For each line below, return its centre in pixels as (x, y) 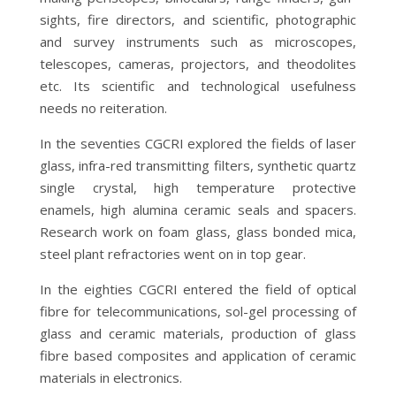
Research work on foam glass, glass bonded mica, (198, 231)
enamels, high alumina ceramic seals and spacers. (198, 209)
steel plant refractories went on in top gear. (172, 253)
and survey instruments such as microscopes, (198, 41)
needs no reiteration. (103, 107)
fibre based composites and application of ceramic (198, 355)
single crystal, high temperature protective (198, 187)
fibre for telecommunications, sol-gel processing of (198, 311)
